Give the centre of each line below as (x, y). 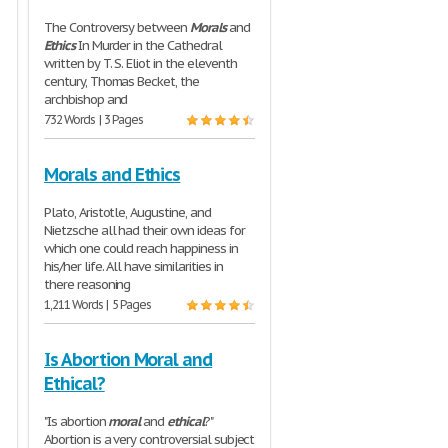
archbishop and (86, 100)
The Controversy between (117, 28)
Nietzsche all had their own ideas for (144, 231)
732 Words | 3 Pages (94, 120)
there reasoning (87, 285)
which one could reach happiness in (141, 249)
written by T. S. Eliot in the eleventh (140, 64)
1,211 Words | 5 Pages (98, 305)
